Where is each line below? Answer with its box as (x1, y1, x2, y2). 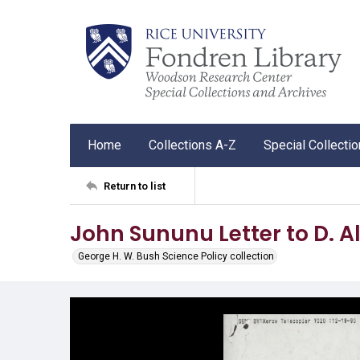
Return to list (104, 179, 166, 192)
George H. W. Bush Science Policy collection (78, 251, 274, 262)
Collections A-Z (149, 137, 236, 153)
